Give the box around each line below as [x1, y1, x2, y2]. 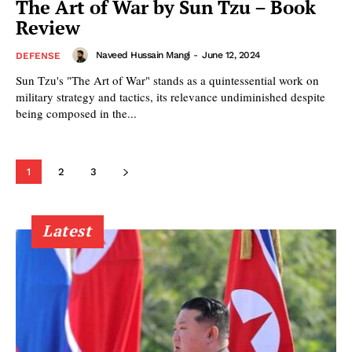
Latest [42, 219, 91, 241]
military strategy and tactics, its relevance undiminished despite [16, 88, 325, 104]
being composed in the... [16, 104, 137, 121]
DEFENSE [16, 49, 60, 61]
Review [16, 14, 80, 40]
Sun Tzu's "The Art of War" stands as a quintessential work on [16, 71, 319, 88]
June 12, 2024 [202, 49, 260, 60]
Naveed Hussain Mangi [95, 49, 190, 60]
